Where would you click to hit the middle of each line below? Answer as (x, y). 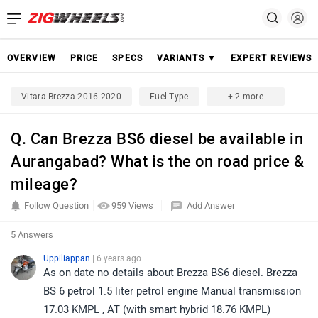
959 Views (133, 205)
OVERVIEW (32, 58)
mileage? (44, 184)
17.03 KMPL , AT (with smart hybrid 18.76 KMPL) (157, 309)
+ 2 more (246, 97)
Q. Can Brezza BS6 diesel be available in (157, 139)
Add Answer (211, 205)
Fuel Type (169, 97)
